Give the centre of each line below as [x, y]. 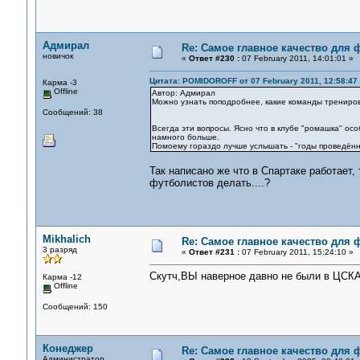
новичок [57, 56]
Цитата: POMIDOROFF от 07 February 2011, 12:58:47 [253, 81]
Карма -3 [59, 82]
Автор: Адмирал [183, 93]
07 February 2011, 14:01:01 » [296, 58]
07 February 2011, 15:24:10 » [296, 252]
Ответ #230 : [214, 58]
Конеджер [67, 348]
